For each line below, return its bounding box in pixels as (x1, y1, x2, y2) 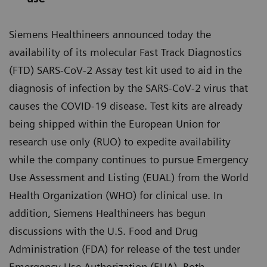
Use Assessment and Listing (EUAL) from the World (9, 171, 249, 184)
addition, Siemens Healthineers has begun (9, 207, 206, 219)
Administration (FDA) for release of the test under (9, 243, 240, 255)
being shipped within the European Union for (9, 117, 220, 130)
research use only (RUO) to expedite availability (9, 135, 231, 148)
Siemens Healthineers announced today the (9, 28, 211, 41)
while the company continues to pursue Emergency (9, 153, 249, 166)
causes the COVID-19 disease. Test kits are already (9, 100, 243, 112)
